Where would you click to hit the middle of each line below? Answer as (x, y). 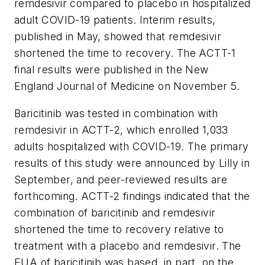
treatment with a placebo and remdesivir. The (128, 245)
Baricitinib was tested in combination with (116, 113)
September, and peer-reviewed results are (121, 179)
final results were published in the (100, 70)
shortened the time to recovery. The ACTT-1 (125, 53)
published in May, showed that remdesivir (118, 37)
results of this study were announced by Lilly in (132, 163)
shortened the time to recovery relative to (119, 229)
